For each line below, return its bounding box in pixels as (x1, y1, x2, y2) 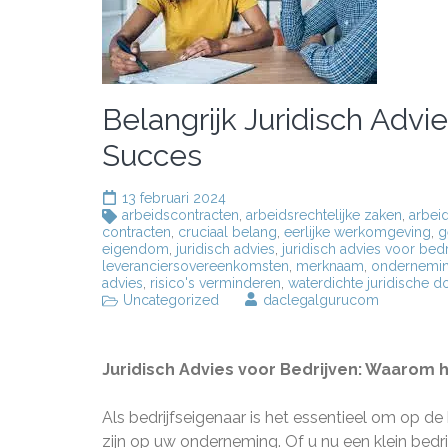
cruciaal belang (178, 224, 277, 240)
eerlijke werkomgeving (284, 224, 431, 240)
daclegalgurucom (263, 292, 379, 308)
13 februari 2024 (122, 190, 226, 206)
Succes (102, 138, 202, 173)
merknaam (296, 258, 364, 274)
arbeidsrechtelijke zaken (246, 207, 402, 223)
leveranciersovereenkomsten (102, 258, 289, 274)
